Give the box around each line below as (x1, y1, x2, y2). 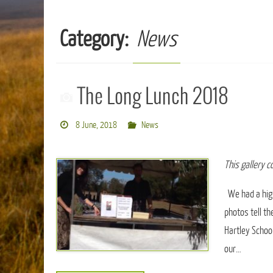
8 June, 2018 (75, 120, 117, 130)
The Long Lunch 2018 (77, 86, 229, 108)
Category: (60, 27, 133, 51)
